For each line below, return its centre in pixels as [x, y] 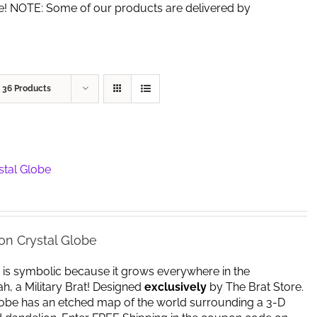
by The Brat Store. [256, 287]
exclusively [175, 287]
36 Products [27, 88]
